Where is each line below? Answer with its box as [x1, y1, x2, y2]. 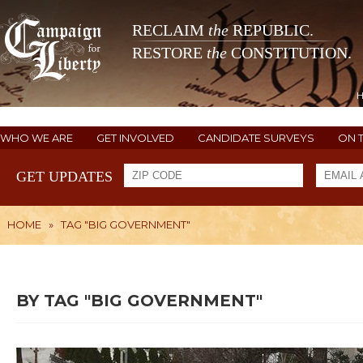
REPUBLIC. [228, 22, 314, 39]
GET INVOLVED [96, 131, 174, 144]
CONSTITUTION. [227, 45, 352, 62]
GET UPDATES [16, 169, 113, 185]
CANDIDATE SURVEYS [198, 131, 314, 144]
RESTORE [132, 45, 207, 62]
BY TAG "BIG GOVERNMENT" [16, 291, 263, 310]
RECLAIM [132, 22, 208, 39]
